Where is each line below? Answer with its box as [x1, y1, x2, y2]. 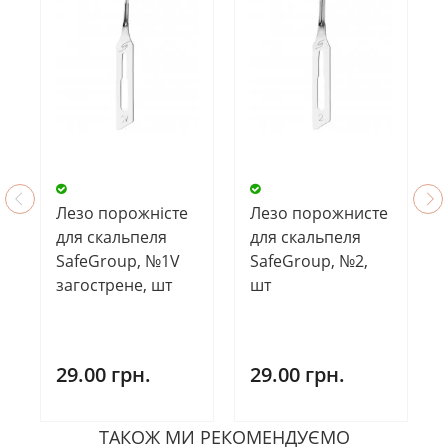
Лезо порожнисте [250, 202, 388, 225]
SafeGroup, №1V [56, 250, 180, 273]
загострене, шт [56, 274, 172, 297]
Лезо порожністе [56, 202, 188, 225]
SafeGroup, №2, [250, 250, 368, 273]
